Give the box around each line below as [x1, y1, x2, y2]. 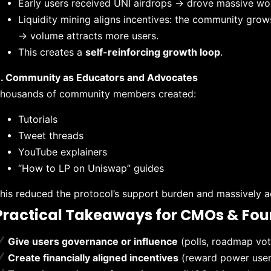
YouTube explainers [18, 145, 108, 158]
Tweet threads [18, 129, 84, 142]
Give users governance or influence [8, 235, 178, 247]
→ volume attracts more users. [18, 29, 159, 42]
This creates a [18, 45, 86, 58]
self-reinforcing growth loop [85, 45, 221, 58]
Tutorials [18, 113, 58, 125]
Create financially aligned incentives [8, 251, 179, 264]
